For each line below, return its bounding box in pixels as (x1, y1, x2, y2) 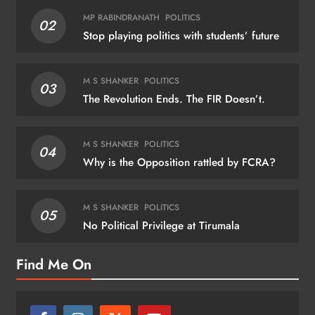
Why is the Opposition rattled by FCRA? (82, 154, 276, 170)
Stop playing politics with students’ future (82, 27, 279, 44)
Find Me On (16, 253, 91, 275)
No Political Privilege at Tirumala (82, 217, 240, 233)
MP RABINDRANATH (82, 11, 160, 24)
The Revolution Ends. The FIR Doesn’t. (82, 91, 265, 107)
